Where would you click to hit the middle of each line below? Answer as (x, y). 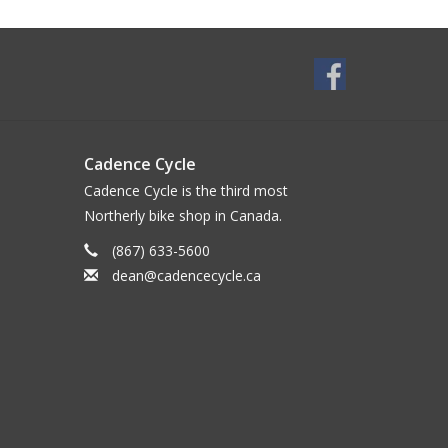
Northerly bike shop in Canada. (182, 216)
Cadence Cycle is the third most (185, 191)
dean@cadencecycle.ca (186, 276)
